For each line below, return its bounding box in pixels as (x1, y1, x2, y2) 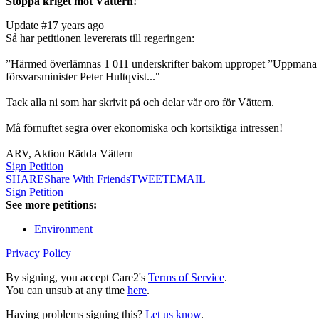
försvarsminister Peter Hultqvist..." (6, 70, 160, 83)
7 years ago (53, 19, 104, 32)
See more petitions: (6, 199, 97, 211)
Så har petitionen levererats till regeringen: (6, 32, 194, 45)
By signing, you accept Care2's (6, 271, 148, 284)
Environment (34, 223, 93, 236)
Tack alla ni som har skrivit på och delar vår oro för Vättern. (6, 96, 274, 109)
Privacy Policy (6, 247, 71, 260)
